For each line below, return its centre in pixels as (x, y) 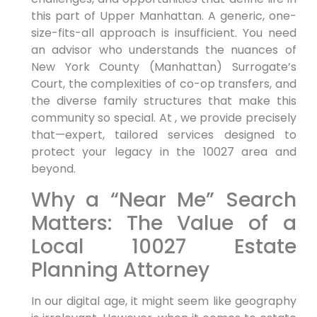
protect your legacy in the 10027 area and (163, 152)
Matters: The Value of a (163, 223)
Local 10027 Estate (163, 246)
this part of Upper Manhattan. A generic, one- (163, 16)
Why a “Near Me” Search (163, 200)
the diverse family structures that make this (163, 101)
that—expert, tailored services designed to (163, 135)
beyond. (53, 169)
